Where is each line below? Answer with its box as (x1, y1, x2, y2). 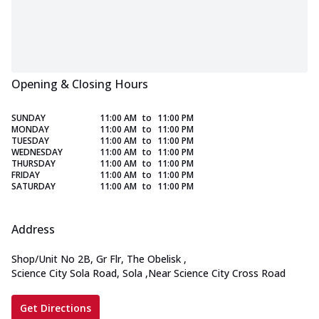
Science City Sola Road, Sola (11, 266, 142, 281)
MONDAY (11, 123, 49, 136)
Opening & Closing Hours (11, 76, 148, 93)
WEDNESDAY (11, 146, 63, 159)
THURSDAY (11, 157, 56, 170)
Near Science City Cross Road (148, 266, 286, 281)
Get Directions (20, 301, 91, 315)
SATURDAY (11, 180, 56, 193)
